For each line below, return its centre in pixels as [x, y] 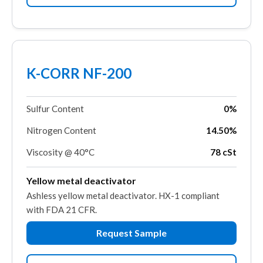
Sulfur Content [55, 108]
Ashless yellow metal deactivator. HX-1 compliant [123, 195]
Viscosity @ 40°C [60, 152]
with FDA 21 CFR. [62, 209]
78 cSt [223, 152]
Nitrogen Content [61, 130]
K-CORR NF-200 [79, 73]
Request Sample [131, 232]
